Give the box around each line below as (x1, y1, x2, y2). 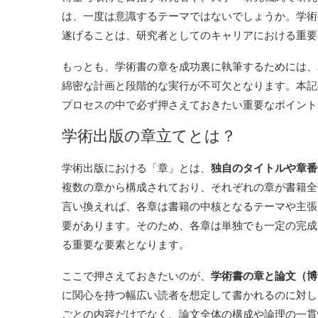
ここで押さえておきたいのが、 (62, 268, 211, 283)
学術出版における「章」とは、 (62, 160, 211, 175)
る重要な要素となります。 (62, 237, 192, 251)
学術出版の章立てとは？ (62, 126, 236, 146)
